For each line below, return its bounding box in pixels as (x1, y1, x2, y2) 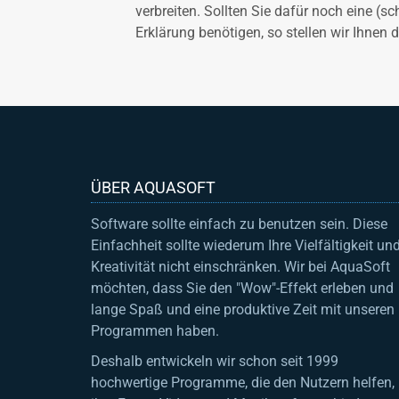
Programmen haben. (91, 322, 219, 339)
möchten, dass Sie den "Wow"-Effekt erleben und (91, 279, 394, 297)
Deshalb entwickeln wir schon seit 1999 (91, 352, 338, 370)
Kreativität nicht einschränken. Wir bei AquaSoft (91, 257, 390, 275)
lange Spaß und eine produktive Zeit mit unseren (91, 300, 395, 318)
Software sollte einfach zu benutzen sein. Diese (91, 215, 387, 232)
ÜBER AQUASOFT (91, 177, 216, 197)
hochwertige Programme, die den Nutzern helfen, (91, 373, 395, 391)
